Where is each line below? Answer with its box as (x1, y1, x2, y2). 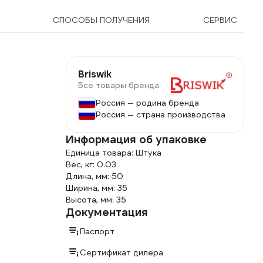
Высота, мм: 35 (66, 194, 126, 205)
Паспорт (80, 226, 114, 237)
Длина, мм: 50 (66, 171, 123, 181)
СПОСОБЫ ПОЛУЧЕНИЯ (53, 15, 150, 25)
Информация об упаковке (66, 133, 207, 146)
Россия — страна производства (96, 109, 225, 120)
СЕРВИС (203, 15, 237, 25)
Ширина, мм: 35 (66, 183, 127, 193)
